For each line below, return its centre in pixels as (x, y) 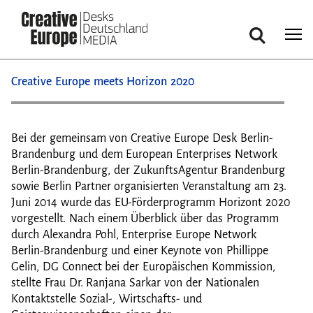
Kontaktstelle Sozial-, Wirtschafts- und (107, 299)
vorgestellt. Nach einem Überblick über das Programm (145, 219)
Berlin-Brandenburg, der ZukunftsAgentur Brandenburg (148, 170)
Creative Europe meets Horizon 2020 (103, 82)
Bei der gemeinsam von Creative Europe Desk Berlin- (142, 138)
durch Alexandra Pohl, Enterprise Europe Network (134, 235)
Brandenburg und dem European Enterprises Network (144, 154)
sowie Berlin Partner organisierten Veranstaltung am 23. (149, 187)
